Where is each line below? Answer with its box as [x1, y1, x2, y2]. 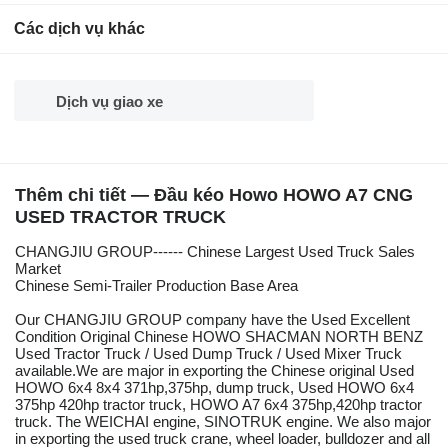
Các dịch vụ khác [14, 20, 145, 38]
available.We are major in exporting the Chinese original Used [15, 362, 414, 380]
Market [15, 260, 61, 278]
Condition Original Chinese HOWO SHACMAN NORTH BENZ [15, 328, 423, 346]
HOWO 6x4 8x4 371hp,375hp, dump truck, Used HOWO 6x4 [15, 379, 414, 397]
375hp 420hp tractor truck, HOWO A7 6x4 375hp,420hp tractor [15, 396, 422, 414]
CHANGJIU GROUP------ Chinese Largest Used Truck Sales [15, 243, 415, 261]
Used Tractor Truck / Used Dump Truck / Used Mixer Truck [15, 345, 402, 363]
